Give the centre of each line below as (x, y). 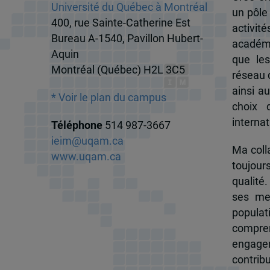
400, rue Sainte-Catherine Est (121, 23)
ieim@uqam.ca (87, 141)
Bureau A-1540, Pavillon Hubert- (127, 38)
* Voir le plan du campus (108, 97)
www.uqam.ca (86, 156)
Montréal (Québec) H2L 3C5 (118, 70)
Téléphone (78, 125)
